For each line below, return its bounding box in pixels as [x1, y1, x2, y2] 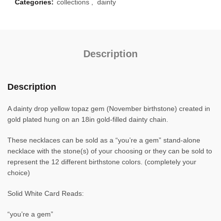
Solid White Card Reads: [7, 189, 84, 197]
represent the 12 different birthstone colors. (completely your [7, 158, 196, 166]
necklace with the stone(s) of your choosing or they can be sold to [7, 147, 212, 155]
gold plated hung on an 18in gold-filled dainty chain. [7, 115, 168, 123]
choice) [7, 169, 30, 177]
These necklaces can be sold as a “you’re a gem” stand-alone [7, 136, 200, 144]
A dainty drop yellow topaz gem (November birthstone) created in [7, 105, 210, 112]
